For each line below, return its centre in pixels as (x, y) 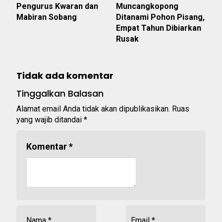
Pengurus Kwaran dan (57, 6)
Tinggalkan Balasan (60, 94)
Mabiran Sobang (47, 17)
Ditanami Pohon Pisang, (160, 17)
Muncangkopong (147, 6)
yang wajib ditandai (50, 120)
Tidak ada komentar (65, 76)
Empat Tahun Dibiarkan (159, 28)
